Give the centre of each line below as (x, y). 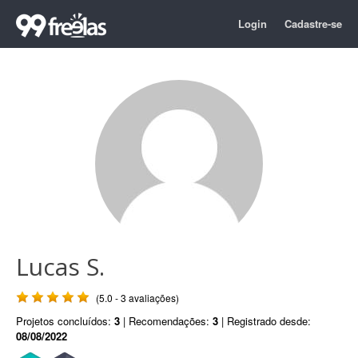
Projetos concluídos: (65, 321)
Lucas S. (60, 267)
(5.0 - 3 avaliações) (137, 298)
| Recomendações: (166, 321)
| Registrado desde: (265, 321)
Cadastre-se (313, 24)
